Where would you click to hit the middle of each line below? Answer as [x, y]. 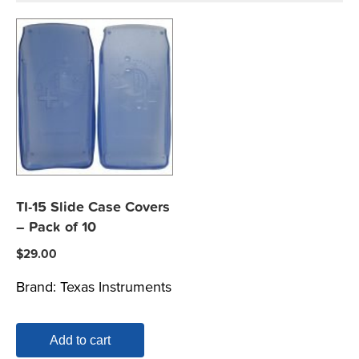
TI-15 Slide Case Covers [93, 207]
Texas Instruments [116, 286]
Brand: [38, 286]
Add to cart [80, 340]
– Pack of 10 [56, 227]
